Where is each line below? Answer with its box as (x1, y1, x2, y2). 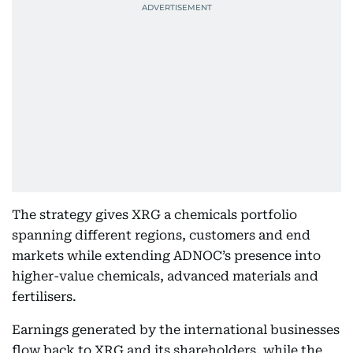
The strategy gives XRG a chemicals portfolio (12, 207, 297, 222)
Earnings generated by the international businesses (12, 322, 340, 337)
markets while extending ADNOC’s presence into (12, 248, 321, 263)
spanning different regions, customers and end (12, 228, 310, 243)
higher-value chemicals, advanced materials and (12, 269, 318, 284)
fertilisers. (12, 289, 76, 304)
